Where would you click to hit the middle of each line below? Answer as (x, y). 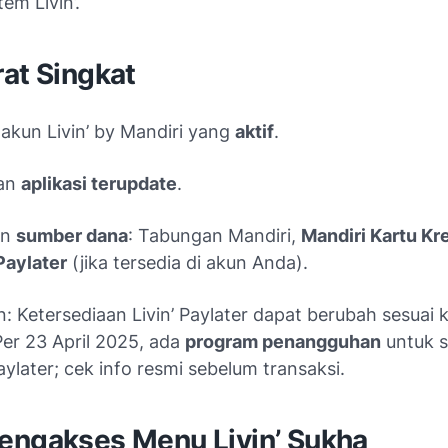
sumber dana (72, 235)
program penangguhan (283, 341)
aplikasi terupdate (99, 183)
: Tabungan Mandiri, (214, 235)
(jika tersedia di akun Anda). (187, 262)
